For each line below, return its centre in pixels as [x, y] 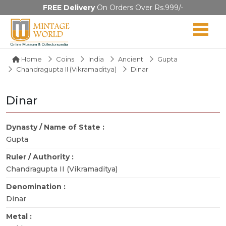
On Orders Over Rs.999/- [139, 8]
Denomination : [37, 186]
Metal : [20, 216]
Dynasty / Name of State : [56, 127]
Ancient [131, 59]
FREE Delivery [69, 8]
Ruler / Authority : [41, 157]
